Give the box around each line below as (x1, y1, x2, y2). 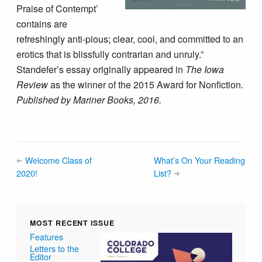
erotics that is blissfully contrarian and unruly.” (16, 47, 204, 61)
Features (30, 230, 64, 243)
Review (16, 77, 49, 91)
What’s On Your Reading (154, 154, 246, 166)
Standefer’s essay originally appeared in (16, 62, 186, 76)
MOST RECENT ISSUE (30, 218, 115, 229)
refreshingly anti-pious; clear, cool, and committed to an (16, 32, 244, 46)
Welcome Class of (25, 154, 92, 166)
